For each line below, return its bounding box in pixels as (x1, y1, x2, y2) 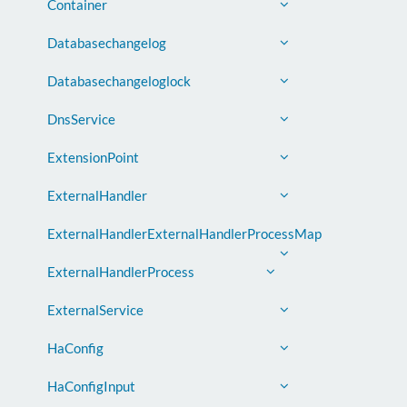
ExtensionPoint (47, 149, 139, 165)
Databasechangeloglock (47, 73, 191, 89)
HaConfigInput (47, 378, 135, 394)
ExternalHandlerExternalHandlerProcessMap (47, 225, 322, 242)
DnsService (47, 111, 115, 127)
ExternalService (47, 302, 144, 318)
